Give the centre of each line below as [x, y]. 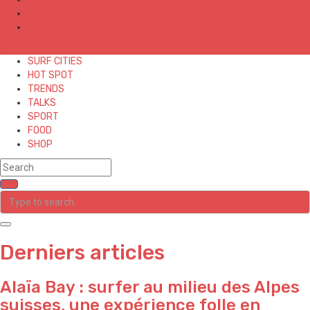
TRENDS [46, 89]
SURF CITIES [55, 61]
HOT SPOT [51, 75]
